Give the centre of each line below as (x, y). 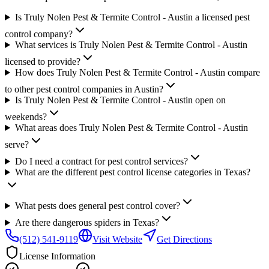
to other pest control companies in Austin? (84, 89)
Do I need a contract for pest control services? (101, 162)
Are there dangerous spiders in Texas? (87, 223)
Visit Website (117, 240)
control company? (39, 34)
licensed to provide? (43, 62)
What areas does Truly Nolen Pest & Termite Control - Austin (131, 128)
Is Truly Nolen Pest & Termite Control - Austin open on (120, 100)
